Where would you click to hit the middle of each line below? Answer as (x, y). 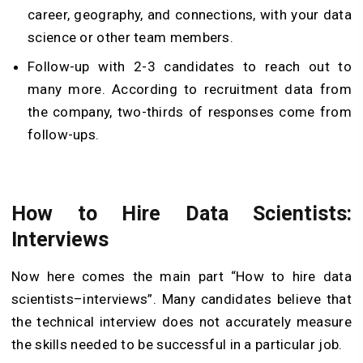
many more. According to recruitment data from (190, 90)
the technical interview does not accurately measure (181, 321)
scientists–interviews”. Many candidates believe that (181, 299)
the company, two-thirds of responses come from (190, 112)
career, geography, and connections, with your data (190, 15)
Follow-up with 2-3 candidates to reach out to (190, 67)
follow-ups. (64, 135)
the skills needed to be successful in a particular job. (177, 344)
